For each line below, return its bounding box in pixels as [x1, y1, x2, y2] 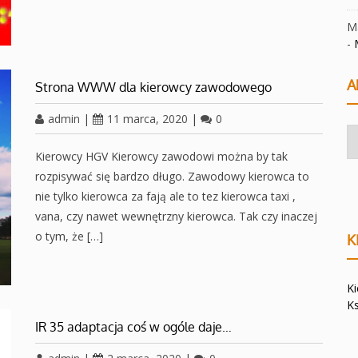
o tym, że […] [35, 229, 103, 244]
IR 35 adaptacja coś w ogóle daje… [35, 318, 232, 335]
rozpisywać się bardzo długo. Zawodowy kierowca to [35, 169, 309, 184]
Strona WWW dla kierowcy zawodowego [35, 79, 272, 95]
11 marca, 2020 [107, 111, 188, 126]
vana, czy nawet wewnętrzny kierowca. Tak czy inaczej [35, 209, 317, 224]
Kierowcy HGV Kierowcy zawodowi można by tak [35, 149, 288, 164]
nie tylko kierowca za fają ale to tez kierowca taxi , [35, 189, 296, 204]
